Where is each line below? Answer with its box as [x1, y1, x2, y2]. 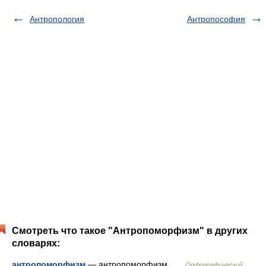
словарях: [12, 238, 60, 248]
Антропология [30, 14, 84, 24]
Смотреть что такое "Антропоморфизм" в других [12, 226, 248, 236]
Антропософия [187, 14, 245, 24]
